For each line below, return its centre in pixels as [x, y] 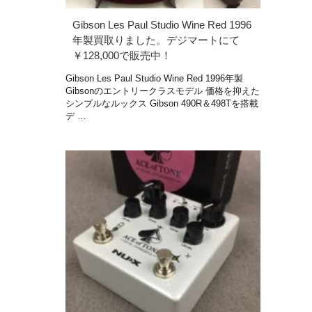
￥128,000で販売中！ [122, 55]
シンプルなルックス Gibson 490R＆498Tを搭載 [162, 103]
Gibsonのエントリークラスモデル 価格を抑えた [163, 91]
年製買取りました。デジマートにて [156, 40]
